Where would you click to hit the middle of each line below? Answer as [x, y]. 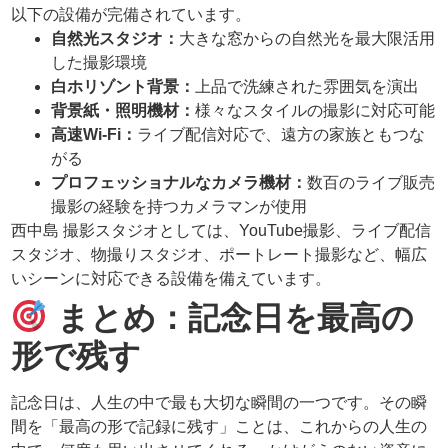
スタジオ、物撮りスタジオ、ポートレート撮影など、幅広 [219, 254]
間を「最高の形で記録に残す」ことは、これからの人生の [219, 426]
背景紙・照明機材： [123, 110]
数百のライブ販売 [371, 182]
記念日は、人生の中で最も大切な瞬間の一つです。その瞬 [219, 402]
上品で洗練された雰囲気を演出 [307, 86]
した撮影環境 [99, 62]
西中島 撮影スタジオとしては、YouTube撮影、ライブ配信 [221, 230]
